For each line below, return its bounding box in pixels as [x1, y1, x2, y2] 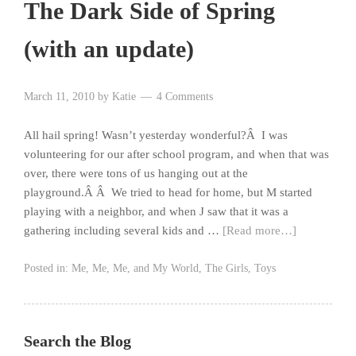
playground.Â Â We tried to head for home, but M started [24, 186, 312, 199]
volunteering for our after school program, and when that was [24, 148, 329, 161]
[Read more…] [222, 224, 296, 238]
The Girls [205, 262, 248, 275]
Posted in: [24, 262, 72, 275]
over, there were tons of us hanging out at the [24, 167, 248, 180]
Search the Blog [24, 332, 131, 350]
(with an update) [24, 36, 194, 63]
